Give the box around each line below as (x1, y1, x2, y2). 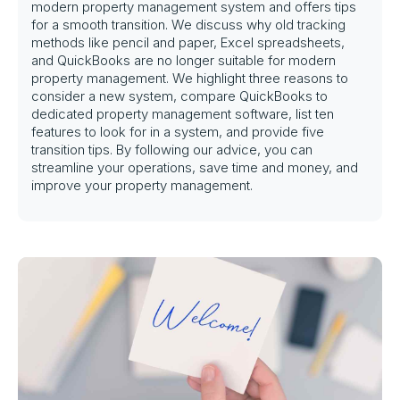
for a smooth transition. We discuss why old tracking (31, 16, 346, 33)
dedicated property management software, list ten (31, 105, 334, 122)
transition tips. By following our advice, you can (31, 141, 312, 158)
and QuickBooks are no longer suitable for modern (31, 52, 336, 69)
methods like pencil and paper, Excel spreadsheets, (31, 34, 345, 51)
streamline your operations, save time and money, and (31, 159, 358, 176)
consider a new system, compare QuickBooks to (31, 87, 328, 104)
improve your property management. (31, 177, 253, 194)
